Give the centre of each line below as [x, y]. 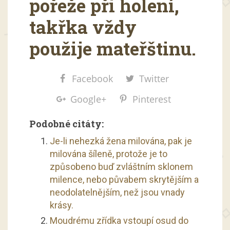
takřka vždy [83, 27]
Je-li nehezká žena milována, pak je [121, 141]
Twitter [154, 78]
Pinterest [151, 99]
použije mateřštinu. [112, 49]
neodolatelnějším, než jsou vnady [117, 192]
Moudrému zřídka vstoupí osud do [119, 220]
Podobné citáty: [66, 123]
